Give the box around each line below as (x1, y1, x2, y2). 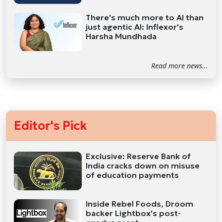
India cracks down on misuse (86, 161, 200, 171)
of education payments (86, 170, 179, 180)
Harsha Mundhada (86, 31, 157, 41)
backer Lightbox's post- (86, 208, 181, 218)
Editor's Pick (14, 118, 87, 134)
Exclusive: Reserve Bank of (86, 151, 191, 162)
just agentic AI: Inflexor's (86, 21, 184, 32)
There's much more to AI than (86, 12, 204, 22)
